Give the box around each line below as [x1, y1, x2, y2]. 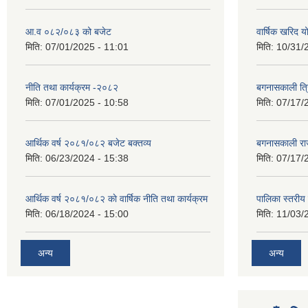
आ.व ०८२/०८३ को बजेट [25, 26, 111, 37]
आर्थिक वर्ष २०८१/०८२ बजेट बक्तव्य [25, 137, 151, 148]
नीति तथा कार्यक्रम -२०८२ [25, 82, 118, 93]
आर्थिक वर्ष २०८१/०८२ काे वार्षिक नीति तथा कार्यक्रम [25, 193, 208, 204]
